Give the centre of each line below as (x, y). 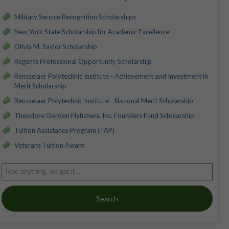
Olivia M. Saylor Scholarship (55, 46)
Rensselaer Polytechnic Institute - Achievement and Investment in (111, 76)
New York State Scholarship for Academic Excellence (91, 31)
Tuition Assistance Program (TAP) (64, 130)
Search (107, 198)
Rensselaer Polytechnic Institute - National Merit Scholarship (104, 100)
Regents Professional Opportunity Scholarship (83, 61)
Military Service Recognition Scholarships (75, 17)
